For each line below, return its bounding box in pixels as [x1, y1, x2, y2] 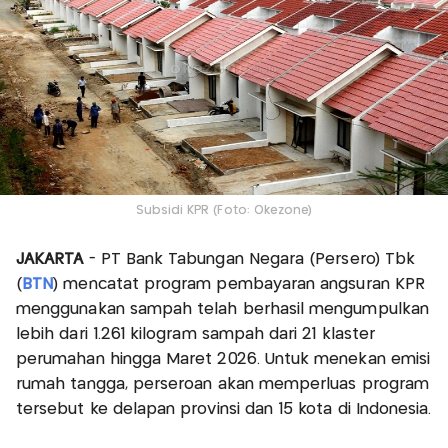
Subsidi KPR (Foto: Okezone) [135, 204, 313, 216]
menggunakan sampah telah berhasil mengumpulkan [16, 301, 429, 317]
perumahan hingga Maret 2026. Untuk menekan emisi [16, 351, 431, 367]
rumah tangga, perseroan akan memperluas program [16, 376, 430, 392]
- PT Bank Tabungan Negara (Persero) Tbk [83, 251, 416, 267]
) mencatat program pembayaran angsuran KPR [53, 276, 425, 292]
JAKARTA [16, 251, 84, 267]
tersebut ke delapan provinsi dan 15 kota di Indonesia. [16, 401, 432, 417]
